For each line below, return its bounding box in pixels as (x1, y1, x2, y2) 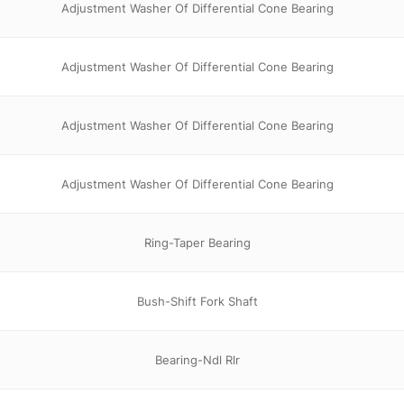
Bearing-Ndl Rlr (155, 352, 240, 367)
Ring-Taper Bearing (144, 234, 251, 250)
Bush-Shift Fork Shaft (137, 293, 258, 308)
